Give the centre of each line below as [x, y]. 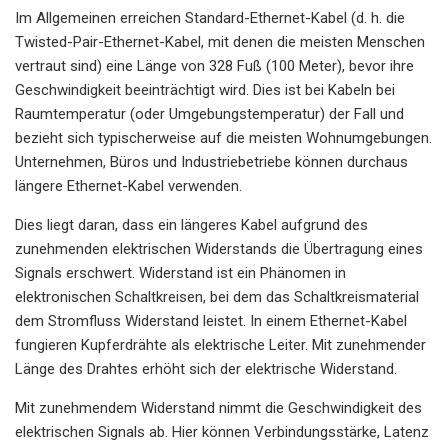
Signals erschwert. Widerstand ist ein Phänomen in [180, 272]
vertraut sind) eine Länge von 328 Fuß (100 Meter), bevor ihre [214, 65]
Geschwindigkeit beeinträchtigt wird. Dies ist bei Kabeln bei [205, 89]
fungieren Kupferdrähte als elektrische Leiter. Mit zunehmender [220, 344]
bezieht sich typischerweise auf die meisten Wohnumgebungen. [223, 137]
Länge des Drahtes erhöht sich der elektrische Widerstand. [206, 368]
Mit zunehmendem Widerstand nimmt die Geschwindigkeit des [218, 407]
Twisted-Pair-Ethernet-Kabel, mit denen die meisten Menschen [220, 41]
